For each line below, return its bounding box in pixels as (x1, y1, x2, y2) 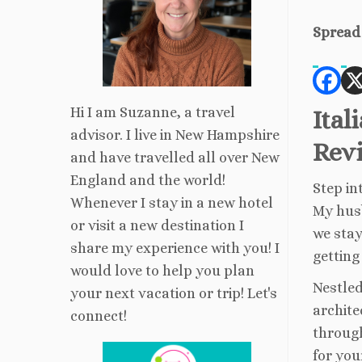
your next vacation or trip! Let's (70, 285, 277, 301)
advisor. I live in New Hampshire (70, 127, 280, 143)
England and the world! (70, 172, 225, 188)
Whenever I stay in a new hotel (70, 195, 273, 211)
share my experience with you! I (70, 240, 280, 256)
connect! (70, 308, 127, 324)
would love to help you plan (70, 263, 255, 279)
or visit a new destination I (70, 217, 244, 234)
